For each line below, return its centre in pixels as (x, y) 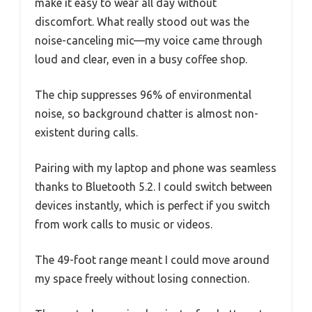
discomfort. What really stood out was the (142, 21)
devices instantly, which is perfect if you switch (153, 205)
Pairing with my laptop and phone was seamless (156, 167)
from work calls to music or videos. (124, 224)
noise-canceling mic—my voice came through (149, 40)
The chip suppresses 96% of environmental (143, 94)
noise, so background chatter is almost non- (147, 113)
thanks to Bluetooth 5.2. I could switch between (154, 186)
